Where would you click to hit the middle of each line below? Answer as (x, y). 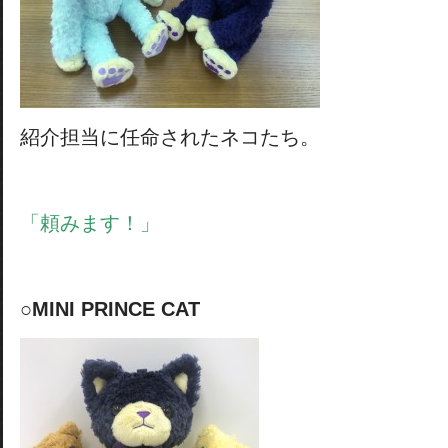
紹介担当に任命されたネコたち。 (170, 137)
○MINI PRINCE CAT (110, 309)
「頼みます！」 (90, 223)
